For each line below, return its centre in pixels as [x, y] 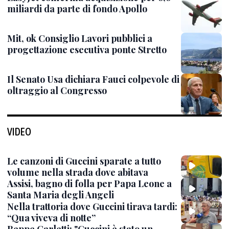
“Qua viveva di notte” [51, 217]
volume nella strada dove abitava [78, 172]
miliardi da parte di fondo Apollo [77, 9]
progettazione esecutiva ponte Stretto [87, 50]
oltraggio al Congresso [57, 90]
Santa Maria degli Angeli [61, 195]
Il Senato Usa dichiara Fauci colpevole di [93, 79]
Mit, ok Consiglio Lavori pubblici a [80, 38]
